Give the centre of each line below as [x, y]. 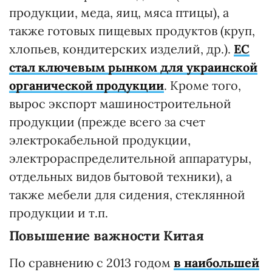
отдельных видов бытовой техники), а [121, 176]
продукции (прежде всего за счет [107, 121]
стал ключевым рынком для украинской [133, 67]
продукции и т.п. [59, 212]
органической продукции [87, 85]
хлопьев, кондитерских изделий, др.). [121, 49]
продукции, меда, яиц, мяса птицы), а [119, 12]
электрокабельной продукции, [100, 140]
